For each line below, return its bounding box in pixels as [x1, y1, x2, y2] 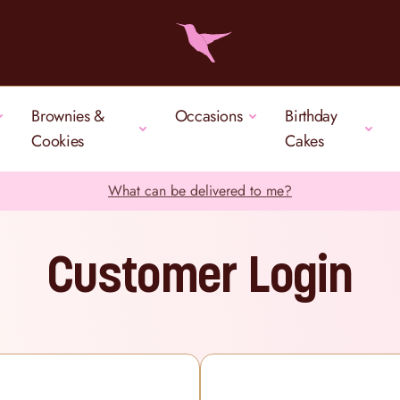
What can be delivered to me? [108, 180, 292, 201]
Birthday [285, 104, 337, 128]
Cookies [31, 129, 84, 153]
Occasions [174, 104, 243, 128]
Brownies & [31, 104, 104, 128]
